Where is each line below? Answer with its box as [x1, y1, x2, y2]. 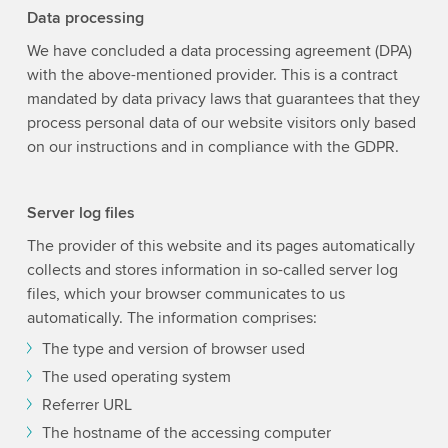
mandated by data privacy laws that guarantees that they [26, 89, 420, 110]
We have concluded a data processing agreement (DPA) [26, 41, 412, 62]
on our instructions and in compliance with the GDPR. [26, 137, 399, 158]
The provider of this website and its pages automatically [26, 236, 415, 257]
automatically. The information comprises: [26, 308, 317, 329]
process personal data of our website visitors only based [26, 113, 416, 134]
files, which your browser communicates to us [26, 284, 345, 305]
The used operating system [41, 367, 231, 388]
